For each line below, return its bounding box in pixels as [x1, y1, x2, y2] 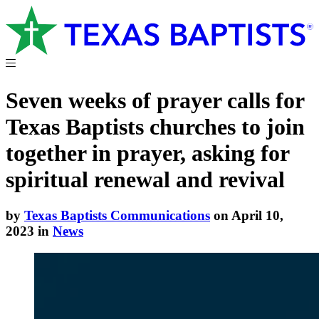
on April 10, [210, 207, 283, 223]
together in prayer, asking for [6, 140, 289, 166]
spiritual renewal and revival [6, 166, 285, 192]
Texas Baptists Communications [24, 207, 210, 223]
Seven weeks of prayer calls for [6, 87, 304, 113]
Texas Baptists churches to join [6, 113, 305, 140]
